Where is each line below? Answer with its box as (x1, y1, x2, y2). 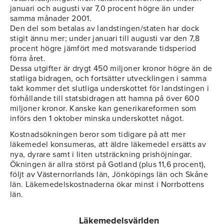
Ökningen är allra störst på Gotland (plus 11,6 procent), (10, 159, 206, 170)
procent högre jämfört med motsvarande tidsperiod (10, 43, 196, 54)
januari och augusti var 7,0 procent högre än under (10, 3, 194, 14)
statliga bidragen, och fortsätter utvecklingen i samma (10, 73, 206, 84)
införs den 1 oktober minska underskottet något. (10, 113, 184, 124)
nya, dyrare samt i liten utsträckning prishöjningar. (10, 149, 192, 160)
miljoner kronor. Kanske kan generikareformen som (10, 103, 196, 114)
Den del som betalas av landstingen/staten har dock (10, 23, 199, 34)
